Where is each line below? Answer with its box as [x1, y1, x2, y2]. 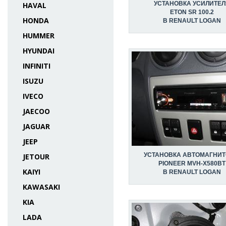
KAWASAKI [23, 182, 60, 192]
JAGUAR [23, 122, 50, 131]
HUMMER [23, 31, 54, 40]
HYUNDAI [23, 46, 54, 55]
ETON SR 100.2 [169, 9, 214, 16]
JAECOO [23, 106, 50, 116]
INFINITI [23, 61, 50, 71]
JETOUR [23, 152, 49, 161]
